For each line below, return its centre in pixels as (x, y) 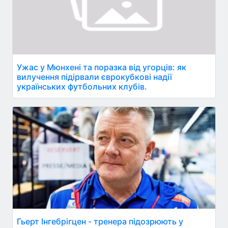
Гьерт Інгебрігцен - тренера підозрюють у (100, 221)
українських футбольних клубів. (82, 86)
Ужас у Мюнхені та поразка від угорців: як (102, 67)
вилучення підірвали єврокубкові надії (94, 77)
